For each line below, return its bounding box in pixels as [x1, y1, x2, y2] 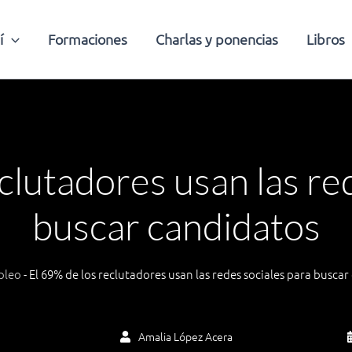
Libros [306, 30, 345, 48]
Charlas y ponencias [155, 30, 278, 48]
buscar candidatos [31, 203, 321, 249]
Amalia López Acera [137, 328, 233, 345]
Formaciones [47, 30, 127, 48]
